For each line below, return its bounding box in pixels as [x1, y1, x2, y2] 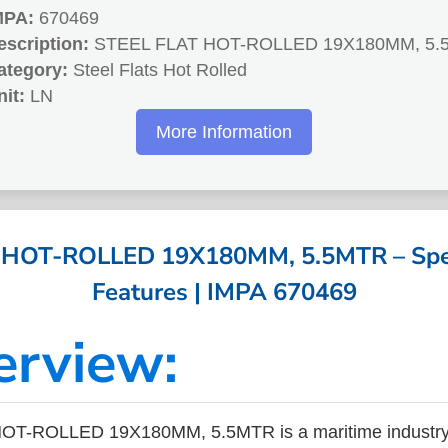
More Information [156, 122, 292, 143]
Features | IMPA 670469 [91, 275, 357, 308]
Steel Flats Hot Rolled [68, 60, 247, 81]
